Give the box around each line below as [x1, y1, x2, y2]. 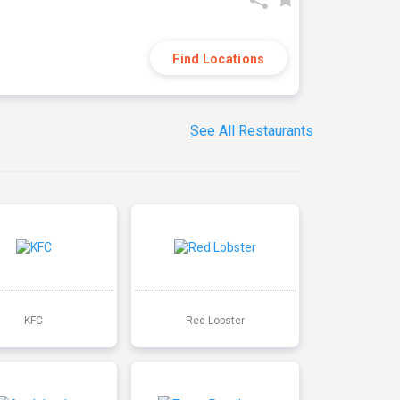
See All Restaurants [190, 122, 313, 140]
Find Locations [172, 52, 265, 66]
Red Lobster [185, 313, 245, 327]
